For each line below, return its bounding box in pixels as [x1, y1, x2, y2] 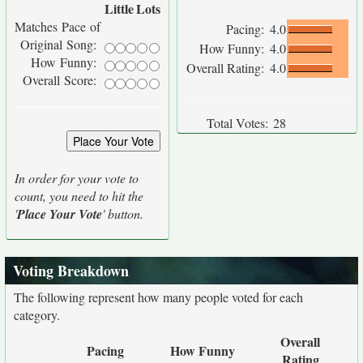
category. [14, 306, 60, 323]
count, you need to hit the [15, 187, 143, 204]
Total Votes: [207, 114, 268, 131]
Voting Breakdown [13, 260, 129, 281]
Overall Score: [23, 71, 100, 88]
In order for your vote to [15, 169, 139, 186]
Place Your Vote [17, 205, 102, 223]
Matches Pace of [15, 18, 100, 35]
